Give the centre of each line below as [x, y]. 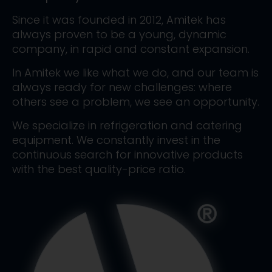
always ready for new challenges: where [122, 87]
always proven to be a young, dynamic [119, 34]
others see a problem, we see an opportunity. [136, 102]
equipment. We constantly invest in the [116, 140]
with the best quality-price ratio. [99, 169]
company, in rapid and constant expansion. [131, 49]
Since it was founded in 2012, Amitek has [119, 20]
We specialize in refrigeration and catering [127, 125]
